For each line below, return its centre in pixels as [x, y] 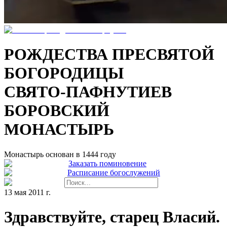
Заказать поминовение [107, 163]
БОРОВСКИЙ [57, 111]
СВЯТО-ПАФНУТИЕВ [88, 92]
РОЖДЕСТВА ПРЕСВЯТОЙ [109, 54]
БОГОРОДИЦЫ [64, 73]
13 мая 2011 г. [27, 192]
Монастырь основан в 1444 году [60, 154]
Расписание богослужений [114, 172]
